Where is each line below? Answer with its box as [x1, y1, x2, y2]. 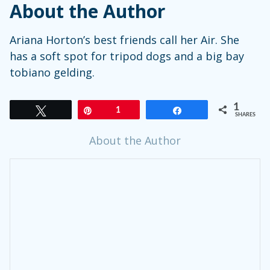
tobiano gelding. [10, 64, 95, 80]
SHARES [235, 111, 256, 118]
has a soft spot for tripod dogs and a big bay [10, 48, 244, 63]
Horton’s [43, 32, 90, 47]
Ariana [10, 32, 43, 47]
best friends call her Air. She [90, 32, 239, 47]
